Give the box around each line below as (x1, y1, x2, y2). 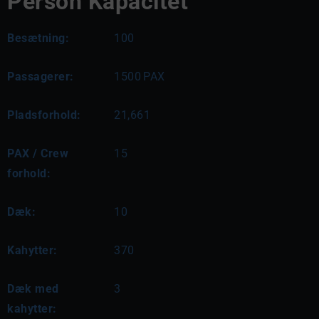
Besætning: (7, 31, 69, 45)
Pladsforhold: (7, 108, 81, 122)
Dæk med (7, 281, 59, 296)
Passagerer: (7, 69, 74, 83)
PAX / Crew (7, 146, 68, 160)
